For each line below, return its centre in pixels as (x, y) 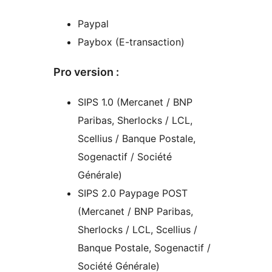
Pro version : (86, 72)
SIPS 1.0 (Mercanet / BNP (135, 102)
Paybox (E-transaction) (131, 42)
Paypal (93, 24)
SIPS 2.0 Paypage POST (133, 193)
